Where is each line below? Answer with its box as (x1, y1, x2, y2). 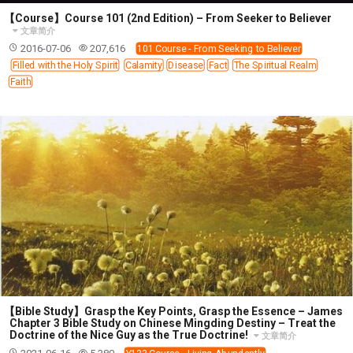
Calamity (125, 58, 162, 71)
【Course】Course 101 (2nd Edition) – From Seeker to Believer (4, 11, 332, 24)
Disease (168, 58, 203, 71)
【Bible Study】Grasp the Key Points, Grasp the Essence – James (4, 304, 343, 318)
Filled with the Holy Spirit (12, 58, 118, 71)
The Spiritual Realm (233, 58, 317, 71)
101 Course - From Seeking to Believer (137, 42, 301, 54)
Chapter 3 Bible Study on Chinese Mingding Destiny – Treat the (9, 316, 336, 329)
